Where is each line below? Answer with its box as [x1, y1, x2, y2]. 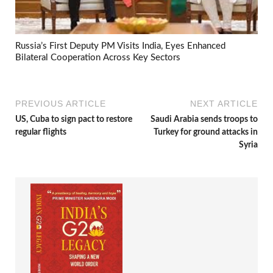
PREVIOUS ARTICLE [15, 99, 106, 109]
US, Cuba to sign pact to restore [15, 115, 132, 124]
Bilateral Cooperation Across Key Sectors [15, 52, 180, 62]
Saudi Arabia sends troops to [151, 115, 258, 124]
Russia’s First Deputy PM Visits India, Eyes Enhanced [15, 41, 225, 51]
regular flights [15, 128, 66, 137]
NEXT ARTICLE [190, 99, 258, 109]
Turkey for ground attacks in [154, 128, 258, 137]
